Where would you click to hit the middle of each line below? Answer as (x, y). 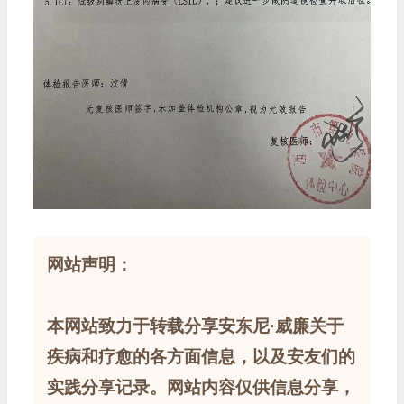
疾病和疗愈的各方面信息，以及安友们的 (201, 356)
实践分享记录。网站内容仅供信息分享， (201, 387)
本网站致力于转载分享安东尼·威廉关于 (195, 326)
